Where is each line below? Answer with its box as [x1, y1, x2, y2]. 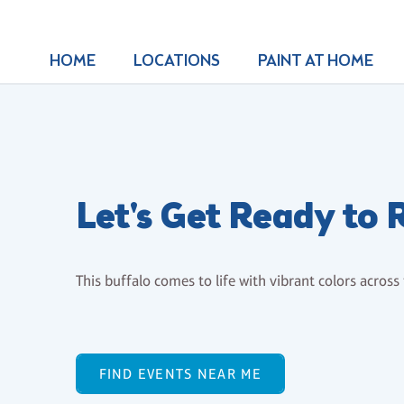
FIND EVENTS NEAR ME [98, 365, 262, 382]
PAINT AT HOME [257, 50, 373, 72]
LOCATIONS [133, 50, 220, 72]
